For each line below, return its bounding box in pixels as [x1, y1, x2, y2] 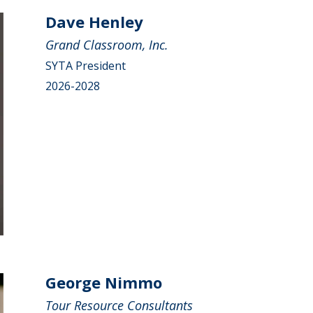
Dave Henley [45, 11, 143, 33]
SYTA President [45, 58, 126, 74]
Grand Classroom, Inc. [45, 36, 168, 54]
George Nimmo [45, 272, 162, 293]
